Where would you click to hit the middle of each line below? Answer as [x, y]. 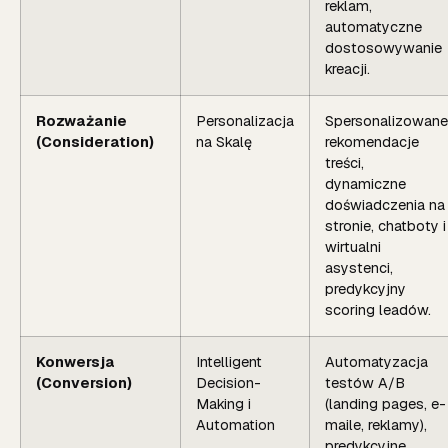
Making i [223, 403]
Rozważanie [81, 120]
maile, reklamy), [376, 424]
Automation [235, 424]
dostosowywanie [383, 47]
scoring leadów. [378, 309]
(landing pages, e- [385, 403]
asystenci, [359, 267]
